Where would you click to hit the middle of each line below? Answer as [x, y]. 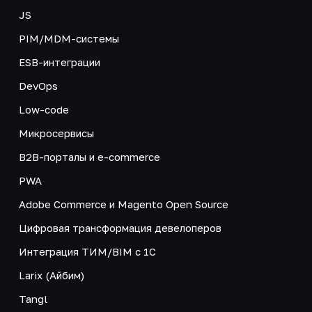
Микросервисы [56, 133]
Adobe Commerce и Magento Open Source [123, 204]
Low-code [44, 109]
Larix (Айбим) [51, 275]
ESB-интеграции [59, 62]
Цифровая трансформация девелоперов [120, 227]
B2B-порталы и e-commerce [89, 156]
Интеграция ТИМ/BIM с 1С [87, 251]
